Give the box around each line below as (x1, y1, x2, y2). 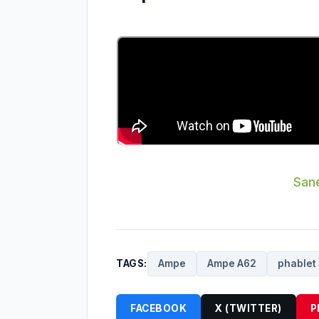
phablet (277, 258, 316, 269)
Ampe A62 (206, 258, 256, 269)
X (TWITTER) (215, 303, 282, 314)
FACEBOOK (130, 303, 187, 314)
